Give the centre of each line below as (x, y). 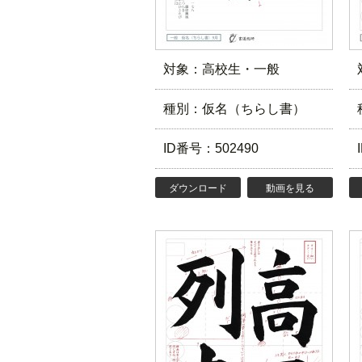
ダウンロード (198, 188)
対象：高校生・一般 (221, 69)
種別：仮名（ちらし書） (234, 109)
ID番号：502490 (211, 148)
